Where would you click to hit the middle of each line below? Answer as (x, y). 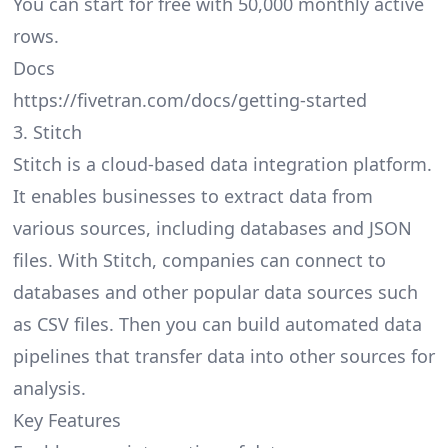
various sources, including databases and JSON (212, 228)
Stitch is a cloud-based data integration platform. (222, 164)
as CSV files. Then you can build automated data (217, 324)
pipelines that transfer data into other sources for (223, 356)
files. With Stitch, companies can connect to (199, 260)
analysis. (49, 388)
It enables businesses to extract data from (192, 196)
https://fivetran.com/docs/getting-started (189, 100)
